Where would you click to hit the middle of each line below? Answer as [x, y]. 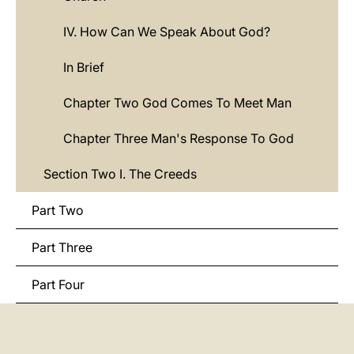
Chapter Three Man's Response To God [179, 138]
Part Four [58, 284]
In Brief [84, 67]
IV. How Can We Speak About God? [167, 32]
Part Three [62, 247]
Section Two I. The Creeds [120, 174]
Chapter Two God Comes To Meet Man [177, 103]
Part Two [58, 210]
